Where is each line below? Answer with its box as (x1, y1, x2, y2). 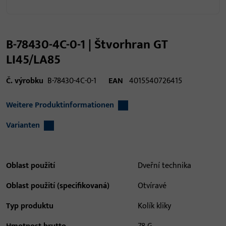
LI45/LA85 (6, 49, 61, 70)
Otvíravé (138, 179, 167, 193)
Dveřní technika (138, 159, 192, 173)
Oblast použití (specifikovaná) (6, 179, 109, 193)
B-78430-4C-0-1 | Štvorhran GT (6, 34, 168, 55)
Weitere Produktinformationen (6, 98, 114, 112)
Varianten (6, 119, 40, 132)
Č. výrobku (6, 74, 43, 88)
